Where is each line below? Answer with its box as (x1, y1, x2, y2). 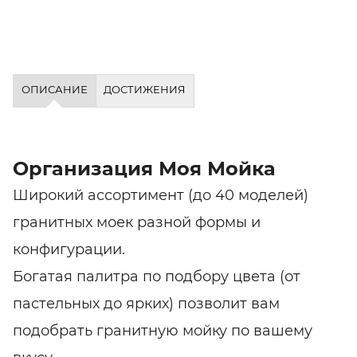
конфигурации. (13, 240, 125, 258)
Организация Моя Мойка (13, 156, 276, 180)
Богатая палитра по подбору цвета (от (13, 267, 300, 285)
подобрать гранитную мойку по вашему (13, 321, 312, 339)
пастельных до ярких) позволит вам (13, 294, 280, 312)
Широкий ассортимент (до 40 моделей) (13, 186, 308, 204)
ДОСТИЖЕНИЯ (104, 83, 186, 96)
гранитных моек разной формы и (13, 213, 261, 231)
